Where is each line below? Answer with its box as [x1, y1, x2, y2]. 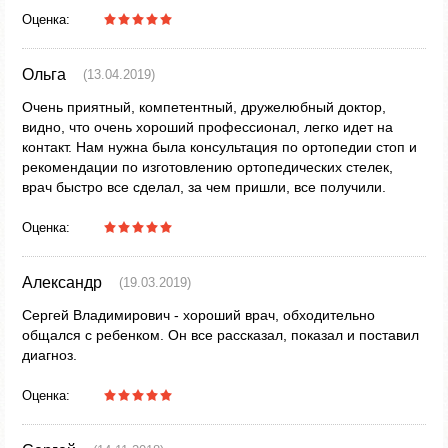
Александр [22, 274, 102, 291]
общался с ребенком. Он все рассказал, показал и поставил [22, 327, 419, 343]
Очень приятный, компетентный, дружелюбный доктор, [22, 99, 386, 115]
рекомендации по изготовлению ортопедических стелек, [22, 159, 393, 175]
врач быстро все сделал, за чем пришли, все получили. [22, 179, 386, 195]
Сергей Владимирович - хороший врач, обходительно [22, 307, 375, 323]
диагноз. [22, 347, 77, 363]
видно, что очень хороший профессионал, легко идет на [22, 119, 393, 135]
